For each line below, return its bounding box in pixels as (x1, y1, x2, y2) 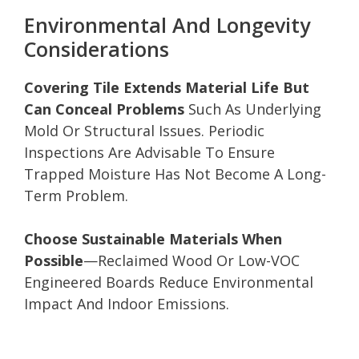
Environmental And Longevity (24, 10, 310, 38)
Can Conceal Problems (24, 99, 184, 119)
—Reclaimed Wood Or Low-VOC (83, 250, 300, 270)
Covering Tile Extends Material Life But (24, 77, 309, 97)
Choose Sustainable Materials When (24, 228, 282, 248)
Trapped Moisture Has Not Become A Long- (24, 163, 326, 184)
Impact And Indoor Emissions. (24, 293, 229, 313)
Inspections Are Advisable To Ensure (24, 142, 275, 162)
